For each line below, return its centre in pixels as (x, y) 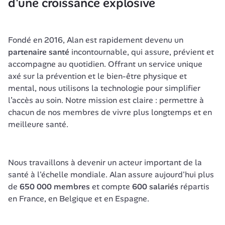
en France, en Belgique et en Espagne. (80, 199)
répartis (194, 187)
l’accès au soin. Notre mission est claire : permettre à (106, 100)
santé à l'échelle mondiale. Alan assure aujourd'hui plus (111, 175)
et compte (111, 187)
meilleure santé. (39, 124)
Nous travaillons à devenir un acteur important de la (105, 162)
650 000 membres (55, 187)
